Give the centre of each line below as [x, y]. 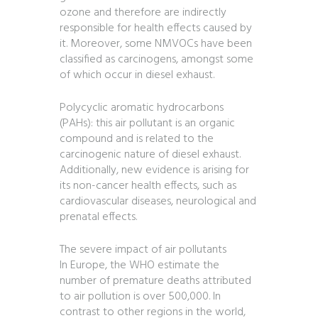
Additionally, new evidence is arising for [154, 171]
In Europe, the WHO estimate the [139, 266]
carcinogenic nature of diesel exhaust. [150, 155]
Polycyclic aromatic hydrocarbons [142, 108]
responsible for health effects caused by [156, 29]
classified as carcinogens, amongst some [157, 60]
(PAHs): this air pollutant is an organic [147, 124]
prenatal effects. [98, 218]
